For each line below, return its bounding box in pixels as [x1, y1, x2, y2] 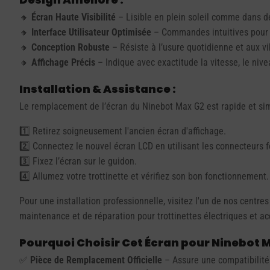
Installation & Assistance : [19, 81, 176, 96]
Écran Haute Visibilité [31, 11, 116, 23]
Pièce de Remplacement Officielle [30, 254, 162, 266]
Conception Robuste [31, 41, 110, 53]
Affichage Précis [31, 56, 95, 68]
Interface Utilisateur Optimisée [31, 26, 151, 38]
